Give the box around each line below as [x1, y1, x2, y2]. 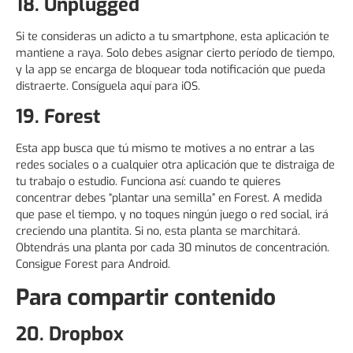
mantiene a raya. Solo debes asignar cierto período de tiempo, [16, 45, 335, 61]
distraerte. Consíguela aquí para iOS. [16, 78, 200, 94]
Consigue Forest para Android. [16, 257, 170, 273]
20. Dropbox [16, 321, 124, 347]
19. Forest [16, 104, 100, 130]
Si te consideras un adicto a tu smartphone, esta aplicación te [16, 28, 329, 44]
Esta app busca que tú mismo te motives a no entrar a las [16, 141, 314, 157]
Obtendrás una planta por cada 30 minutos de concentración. [16, 240, 329, 256]
